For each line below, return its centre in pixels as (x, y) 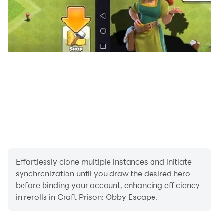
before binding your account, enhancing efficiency (108, 185)
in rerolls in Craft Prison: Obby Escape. (87, 197)
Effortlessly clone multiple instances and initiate (104, 162)
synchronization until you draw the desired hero (103, 173)
